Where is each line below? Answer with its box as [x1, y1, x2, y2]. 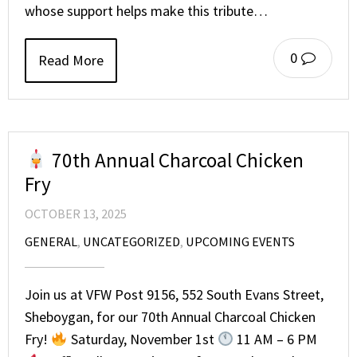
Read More [38, 50, 104, 69]
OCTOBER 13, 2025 [25, 205, 127, 222]
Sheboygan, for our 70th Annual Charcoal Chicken [25, 307, 316, 326]
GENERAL [25, 233, 77, 249]
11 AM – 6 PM [233, 329, 317, 348]
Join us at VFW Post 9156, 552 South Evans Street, [25, 284, 324, 304]
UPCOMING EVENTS [186, 233, 295, 249]
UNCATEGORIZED [83, 233, 180, 249]
